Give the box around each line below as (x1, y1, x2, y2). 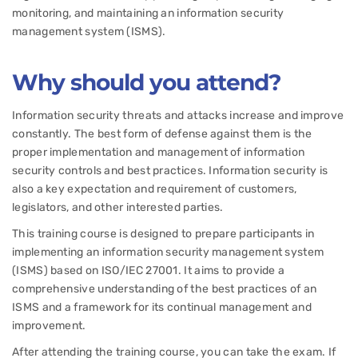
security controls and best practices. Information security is (12, 164, 328, 177)
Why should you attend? (12, 69, 280, 96)
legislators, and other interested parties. (12, 201, 224, 214)
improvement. (12, 319, 86, 332)
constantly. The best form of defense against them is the (12, 127, 312, 141)
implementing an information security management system (12, 245, 324, 259)
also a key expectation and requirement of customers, (12, 182, 297, 196)
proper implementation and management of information (12, 145, 305, 159)
